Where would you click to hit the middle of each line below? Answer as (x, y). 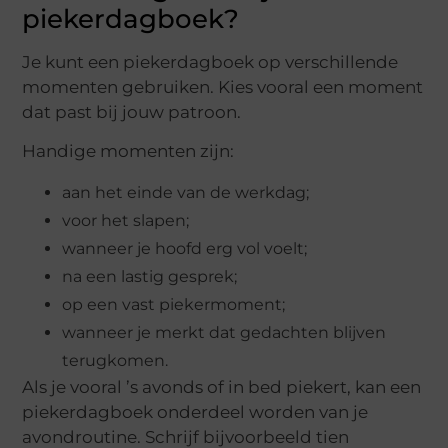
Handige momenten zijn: (128, 151)
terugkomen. (115, 360)
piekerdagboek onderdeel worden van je (195, 411)
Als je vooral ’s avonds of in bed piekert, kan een (222, 386)
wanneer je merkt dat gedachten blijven (224, 332)
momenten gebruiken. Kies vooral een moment (223, 86)
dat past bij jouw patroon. (132, 111)
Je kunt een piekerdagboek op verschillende (210, 61)
